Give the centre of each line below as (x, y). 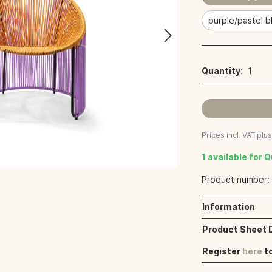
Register (223, 251)
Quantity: (223, 70)
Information (229, 207)
